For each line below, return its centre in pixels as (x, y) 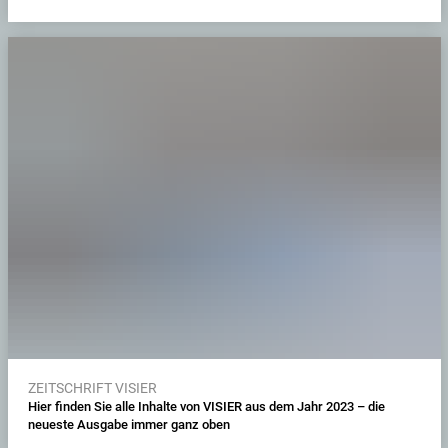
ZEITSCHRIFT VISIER (92, 387)
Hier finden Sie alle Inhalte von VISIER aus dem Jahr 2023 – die (206, 406)
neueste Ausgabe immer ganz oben (128, 424)
